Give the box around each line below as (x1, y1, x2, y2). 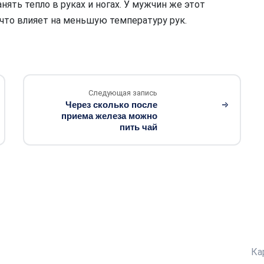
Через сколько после (65, 100, 157, 110)
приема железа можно (61, 111, 157, 121)
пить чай (120, 122, 157, 132)
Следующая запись (88, 88, 157, 97)
